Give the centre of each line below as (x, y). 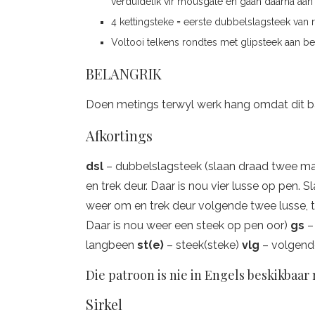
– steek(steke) (204, 245)
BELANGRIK (124, 73)
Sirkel (104, 304)
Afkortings (119, 135)
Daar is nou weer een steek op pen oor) (188, 225)
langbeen (111, 245)
